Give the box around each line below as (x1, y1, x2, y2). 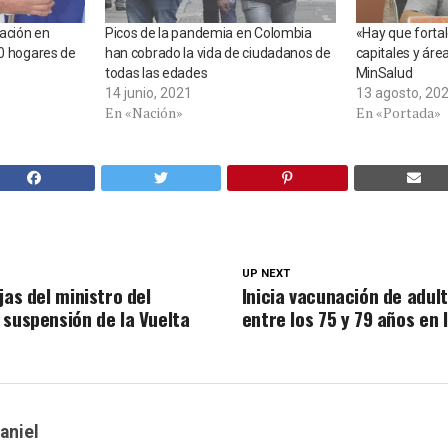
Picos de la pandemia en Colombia (104, 25, 312, 42)
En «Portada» (355, 103, 441, 123)
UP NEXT (241, 267, 290, 281)
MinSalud (355, 65, 413, 82)
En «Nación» (104, 103, 183, 123)
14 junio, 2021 (104, 85, 192, 102)
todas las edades (104, 65, 208, 82)
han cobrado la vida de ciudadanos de (104, 45, 331, 62)
